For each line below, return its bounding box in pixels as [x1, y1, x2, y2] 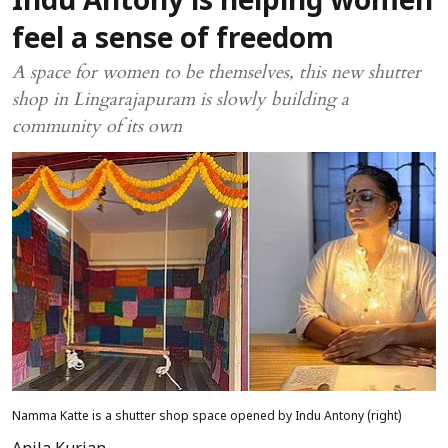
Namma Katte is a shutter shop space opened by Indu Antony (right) [12, 409, 402, 424]
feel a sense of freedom [12, 24, 334, 58]
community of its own [12, 114, 182, 139]
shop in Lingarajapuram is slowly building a [12, 87, 349, 112]
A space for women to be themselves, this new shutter [12, 60, 421, 85]
